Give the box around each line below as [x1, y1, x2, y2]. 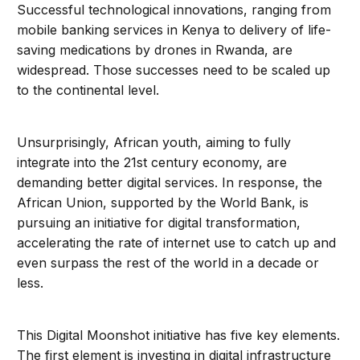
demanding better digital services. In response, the [17, 174, 323, 191]
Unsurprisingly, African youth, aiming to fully [17, 134, 292, 151]
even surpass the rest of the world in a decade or [17, 255, 320, 272]
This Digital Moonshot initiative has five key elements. [17, 327, 341, 344]
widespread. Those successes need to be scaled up [17, 62, 331, 79]
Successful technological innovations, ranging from [17, 2, 332, 18]
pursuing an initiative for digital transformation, [17, 215, 301, 231]
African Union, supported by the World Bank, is [17, 194, 309, 211]
